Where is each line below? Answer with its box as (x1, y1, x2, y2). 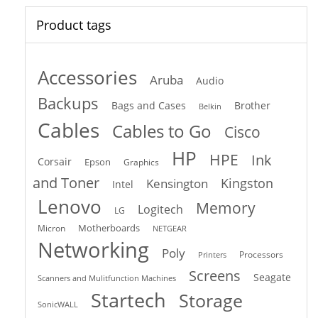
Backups (38, 92, 99, 114)
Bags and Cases (111, 99, 186, 113)
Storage (179, 289, 243, 313)
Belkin (199, 102, 221, 112)
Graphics (124, 156, 159, 168)
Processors (239, 248, 283, 261)
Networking (38, 236, 149, 265)
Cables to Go (112, 119, 212, 143)
